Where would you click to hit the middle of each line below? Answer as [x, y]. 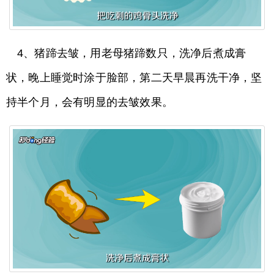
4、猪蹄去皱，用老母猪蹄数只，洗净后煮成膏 [132, 54]
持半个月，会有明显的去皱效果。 [90, 102]
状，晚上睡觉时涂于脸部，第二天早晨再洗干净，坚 [134, 78]
